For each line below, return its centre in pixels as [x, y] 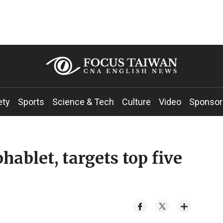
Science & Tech [83, 102]
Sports [31, 102]
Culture [136, 102]
